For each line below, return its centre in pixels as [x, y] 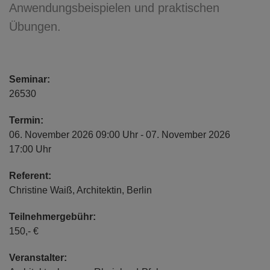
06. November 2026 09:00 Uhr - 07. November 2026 [120, 135]
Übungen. [35, 27]
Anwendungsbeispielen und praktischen [114, 8]
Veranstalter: [38, 258]
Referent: [30, 176]
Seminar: [30, 80]
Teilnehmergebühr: [52, 217]
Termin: [26, 121]
